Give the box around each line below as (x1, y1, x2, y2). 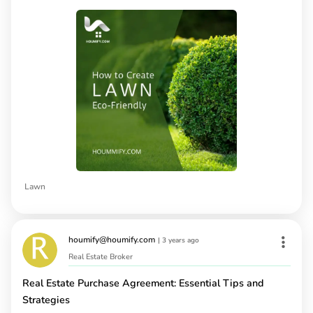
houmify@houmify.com (68, 234, 155, 246)
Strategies (22, 292, 70, 307)
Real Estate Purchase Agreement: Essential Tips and (22, 275, 264, 290)
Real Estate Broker (68, 251, 133, 262)
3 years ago (162, 235, 199, 246)
